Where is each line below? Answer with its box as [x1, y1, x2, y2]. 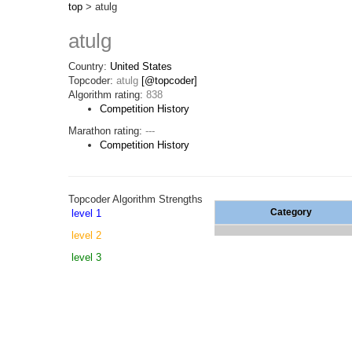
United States [110, 60, 172, 72]
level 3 [71, 251, 101, 263]
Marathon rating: [68, 125, 145, 137]
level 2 [71, 229, 101, 241]
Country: [68, 60, 110, 72]
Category [269, 207, 312, 218]
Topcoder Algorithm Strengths [68, 193, 203, 205]
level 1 [71, 207, 101, 219]
